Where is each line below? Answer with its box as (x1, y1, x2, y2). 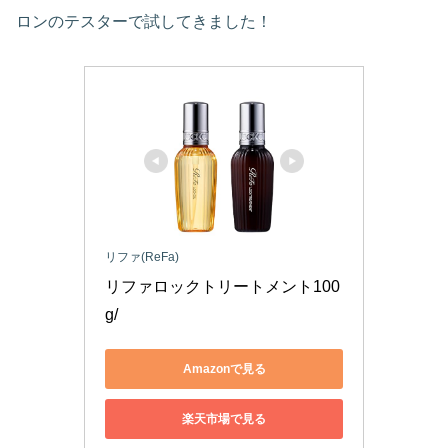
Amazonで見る (182, 361, 266, 376)
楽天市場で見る (182, 411, 266, 426)
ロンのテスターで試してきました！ (16, 12, 272, 30)
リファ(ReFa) (105, 250, 179, 265)
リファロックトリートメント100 (105, 278, 340, 296)
